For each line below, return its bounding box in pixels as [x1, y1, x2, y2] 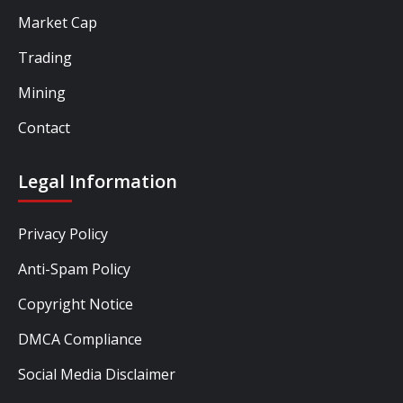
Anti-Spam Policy [18, 258, 130, 279]
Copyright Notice [18, 293, 133, 314]
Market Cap [18, 12, 97, 32]
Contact [18, 117, 70, 138]
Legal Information [18, 168, 177, 193]
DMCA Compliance [18, 328, 142, 349]
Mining [18, 82, 66, 103]
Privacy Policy [18, 223, 108, 244]
